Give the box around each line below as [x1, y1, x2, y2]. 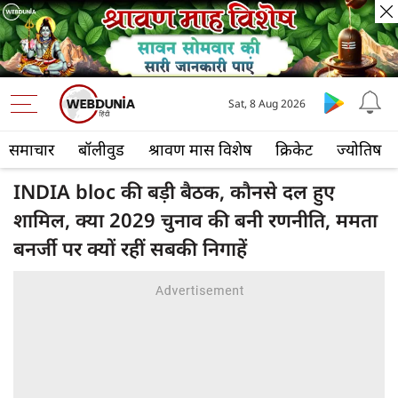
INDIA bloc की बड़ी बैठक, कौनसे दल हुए [13, 178, 335, 205]
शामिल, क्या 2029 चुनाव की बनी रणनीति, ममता [13, 206, 378, 234]
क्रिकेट [275, 139, 313, 161]
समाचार [9, 139, 54, 161]
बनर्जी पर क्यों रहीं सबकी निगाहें [13, 235, 247, 262]
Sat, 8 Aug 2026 [228, 96, 306, 112]
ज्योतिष [337, 139, 381, 161]
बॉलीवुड [78, 139, 124, 161]
